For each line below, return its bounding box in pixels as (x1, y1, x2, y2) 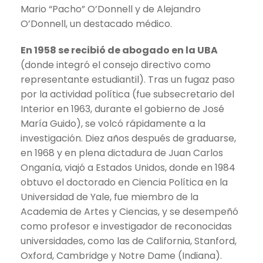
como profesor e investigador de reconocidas (21, 219, 232, 233)
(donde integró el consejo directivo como (21, 58, 211, 72)
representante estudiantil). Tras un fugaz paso (21, 72, 235, 86)
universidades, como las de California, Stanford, (21, 234, 237, 248)
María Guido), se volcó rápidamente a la (21, 116, 205, 130)
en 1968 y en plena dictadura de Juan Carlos (21, 146, 223, 160)
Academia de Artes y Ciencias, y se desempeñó (21, 204, 238, 218)
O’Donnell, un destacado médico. (21, 16, 172, 31)
